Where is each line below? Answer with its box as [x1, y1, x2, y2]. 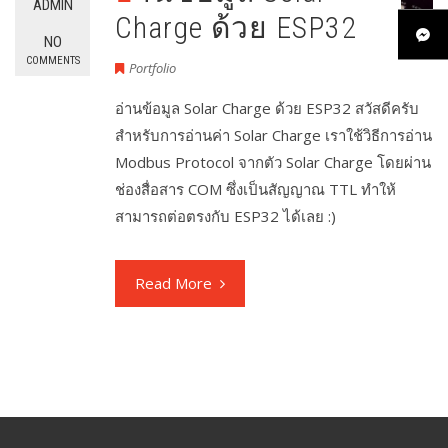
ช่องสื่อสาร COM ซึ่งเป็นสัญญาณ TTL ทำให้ [115, 179, 396, 200]
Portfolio [129, 59, 176, 78]
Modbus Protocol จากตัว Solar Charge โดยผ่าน [115, 152, 431, 173]
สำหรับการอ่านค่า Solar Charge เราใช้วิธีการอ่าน [115, 125, 432, 146]
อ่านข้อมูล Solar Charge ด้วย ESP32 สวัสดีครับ [115, 98, 419, 119]
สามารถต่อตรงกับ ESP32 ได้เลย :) [115, 206, 336, 227]
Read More [135, 273, 212, 294]
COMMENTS [25, 54, 80, 67]
